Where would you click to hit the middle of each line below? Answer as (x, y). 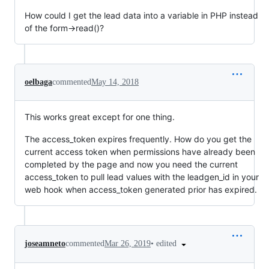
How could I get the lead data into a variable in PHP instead (141, 15)
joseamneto (45, 244)
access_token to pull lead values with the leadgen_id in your (142, 177)
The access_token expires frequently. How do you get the (138, 139)
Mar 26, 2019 (128, 244)
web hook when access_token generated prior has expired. (141, 189)
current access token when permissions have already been (140, 151)
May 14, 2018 (115, 82)
